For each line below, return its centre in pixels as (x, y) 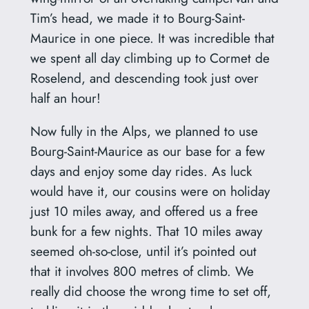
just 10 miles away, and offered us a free (144, 211)
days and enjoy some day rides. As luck (141, 171)
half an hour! (65, 98)
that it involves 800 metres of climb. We (142, 271)
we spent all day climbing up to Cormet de (150, 58)
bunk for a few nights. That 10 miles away (146, 231)
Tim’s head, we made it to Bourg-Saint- (137, 18)
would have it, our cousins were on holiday (150, 191)
